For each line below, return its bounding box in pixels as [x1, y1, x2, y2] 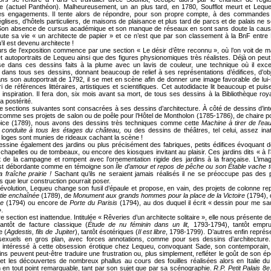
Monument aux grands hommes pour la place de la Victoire [73, 192, 245, 200]
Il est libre [138, 228, 166, 236]
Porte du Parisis [70, 199, 118, 207]
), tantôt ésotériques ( [74, 228, 139, 236]
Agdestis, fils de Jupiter [7, 228, 75, 236]
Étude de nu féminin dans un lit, [87, 221, 190, 229]
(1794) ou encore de [3, 199, 70, 207]
